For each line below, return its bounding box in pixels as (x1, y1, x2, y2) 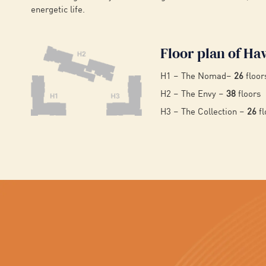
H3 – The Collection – (160, 108, 247, 117)
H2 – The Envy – (160, 90, 226, 99)
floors (236, 90, 261, 99)
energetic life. (31, 6, 85, 15)
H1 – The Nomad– (160, 72, 234, 81)
